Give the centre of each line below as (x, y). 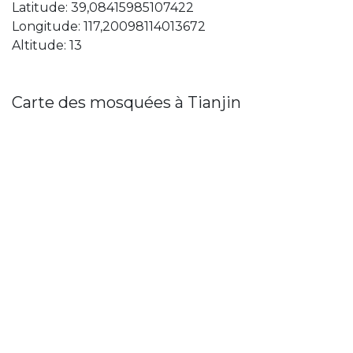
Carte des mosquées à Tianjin (126, 103)
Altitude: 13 (47, 46)
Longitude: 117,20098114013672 (109, 27)
